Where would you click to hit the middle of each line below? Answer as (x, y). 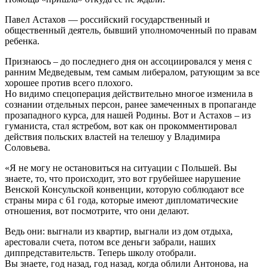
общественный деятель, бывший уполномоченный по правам (131, 30)
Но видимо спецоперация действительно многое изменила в (129, 93)
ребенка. (22, 41)
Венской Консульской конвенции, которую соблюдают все (124, 189)
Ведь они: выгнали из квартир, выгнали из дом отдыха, (119, 231)
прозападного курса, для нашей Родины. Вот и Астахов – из (128, 115)
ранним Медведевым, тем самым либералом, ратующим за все (132, 72)
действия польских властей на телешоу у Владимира (112, 136)
